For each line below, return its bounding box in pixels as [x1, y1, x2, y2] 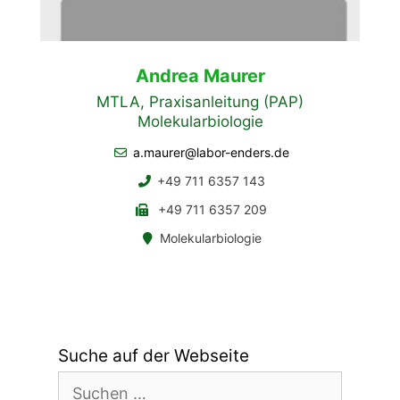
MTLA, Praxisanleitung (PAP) [96, 92, 304, 111]
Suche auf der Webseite [58, 345, 249, 366]
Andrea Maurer [135, 64, 265, 87]
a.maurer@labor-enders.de [132, 144, 289, 160]
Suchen [57, 371, 113, 390]
